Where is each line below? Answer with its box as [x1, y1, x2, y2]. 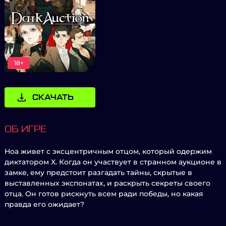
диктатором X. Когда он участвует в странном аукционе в [5, 157, 221, 166]
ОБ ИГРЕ [5, 125, 46, 134]
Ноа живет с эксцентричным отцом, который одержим [5, 147, 212, 156]
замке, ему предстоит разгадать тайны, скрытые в [5, 168, 192, 177]
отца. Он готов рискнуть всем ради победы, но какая [5, 189, 203, 198]
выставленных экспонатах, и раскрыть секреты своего [5, 179, 210, 188]
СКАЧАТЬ [32, 93, 74, 101]
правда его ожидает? [5, 200, 84, 209]
